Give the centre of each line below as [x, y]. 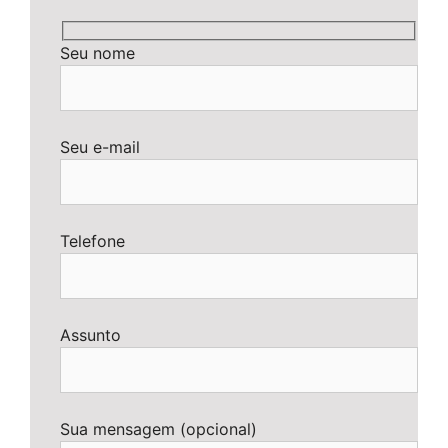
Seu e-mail [100, 146]
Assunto [90, 334]
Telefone [92, 240]
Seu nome [97, 52]
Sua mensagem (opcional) [158, 428]
